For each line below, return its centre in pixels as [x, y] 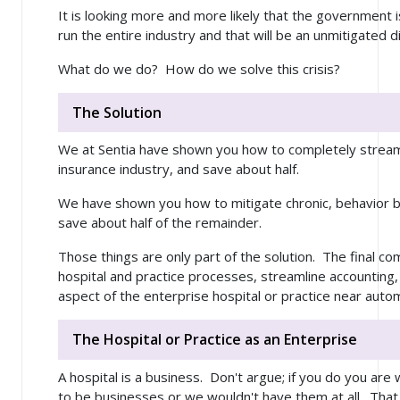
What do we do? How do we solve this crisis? [199, 68]
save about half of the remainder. [163, 223]
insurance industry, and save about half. [182, 169]
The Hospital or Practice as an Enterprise [215, 340]
